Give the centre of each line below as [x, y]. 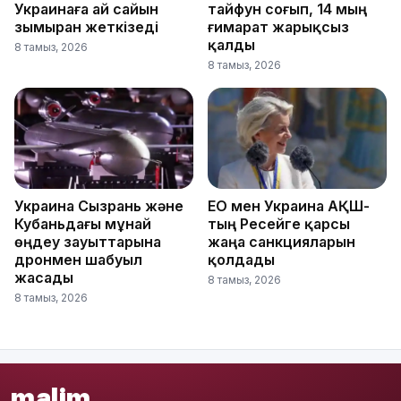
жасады [44, 278]
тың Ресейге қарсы [279, 224]
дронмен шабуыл [78, 260]
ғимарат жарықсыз [278, 27]
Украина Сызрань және [99, 206]
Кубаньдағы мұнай [83, 224]
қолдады [241, 260]
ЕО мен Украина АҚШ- [289, 206]
